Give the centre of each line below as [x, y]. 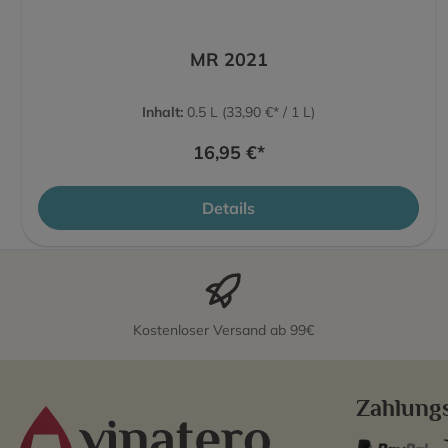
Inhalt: [165, 111]
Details [229, 207]
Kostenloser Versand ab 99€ [223, 329]
